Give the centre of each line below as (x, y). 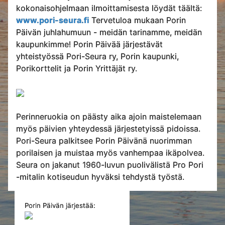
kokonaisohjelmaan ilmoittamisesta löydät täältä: (109, 8)
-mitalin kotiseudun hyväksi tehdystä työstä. (100, 177)
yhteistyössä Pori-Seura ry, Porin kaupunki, (97, 56)
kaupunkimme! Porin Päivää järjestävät (89, 44)
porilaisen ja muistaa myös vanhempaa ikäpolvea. (110, 152)
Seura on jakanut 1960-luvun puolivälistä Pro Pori (110, 164)
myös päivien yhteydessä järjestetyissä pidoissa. (108, 128)
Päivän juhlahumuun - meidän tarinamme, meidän (109, 32)
